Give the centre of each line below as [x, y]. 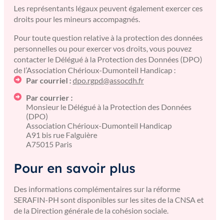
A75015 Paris [49, 144]
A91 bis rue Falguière [62, 135]
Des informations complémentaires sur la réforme [97, 189]
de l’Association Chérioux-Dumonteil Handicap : [95, 70]
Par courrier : [49, 97]
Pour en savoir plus [75, 168]
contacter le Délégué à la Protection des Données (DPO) [108, 59]
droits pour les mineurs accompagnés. [77, 19]
